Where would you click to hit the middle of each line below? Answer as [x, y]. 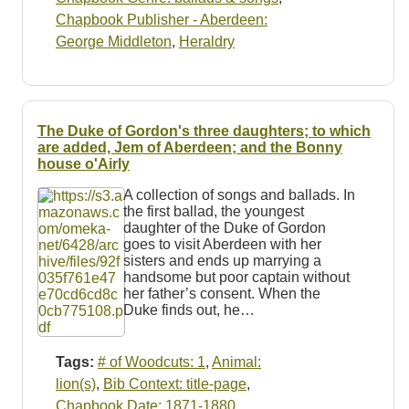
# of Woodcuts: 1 [152, 362]
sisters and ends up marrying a [222, 261]
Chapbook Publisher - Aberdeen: [162, 20]
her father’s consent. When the [221, 294]
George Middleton [114, 42]
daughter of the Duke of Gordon [224, 228]
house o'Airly [84, 164]
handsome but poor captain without [236, 278]
